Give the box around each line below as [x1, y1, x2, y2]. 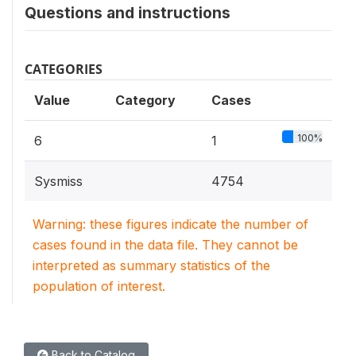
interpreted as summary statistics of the [33, 257, 270, 273]
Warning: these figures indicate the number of [33, 216, 308, 232]
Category [115, 92, 176, 108]
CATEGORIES [25, 60, 103, 78]
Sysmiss [34, 173, 83, 189]
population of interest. [33, 278, 165, 294]
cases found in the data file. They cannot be [33, 237, 298, 253]
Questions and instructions [25, 3, 230, 22]
